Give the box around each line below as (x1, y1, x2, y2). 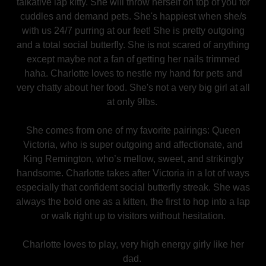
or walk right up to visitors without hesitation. (40, 211, 226, 221)
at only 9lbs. (106, 97, 160, 107)
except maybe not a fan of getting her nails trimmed (26, 54, 240, 64)
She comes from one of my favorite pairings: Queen (26, 125, 240, 135)
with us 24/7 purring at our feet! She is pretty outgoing (21, 26, 245, 36)
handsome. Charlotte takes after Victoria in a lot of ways (17, 168, 249, 178)
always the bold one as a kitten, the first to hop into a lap (16, 197, 250, 207)
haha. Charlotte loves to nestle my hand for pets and (24, 68, 242, 78)
